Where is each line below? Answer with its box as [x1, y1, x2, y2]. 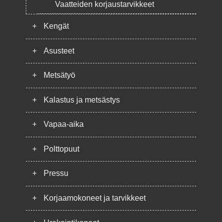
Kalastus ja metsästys [43, 95, 120, 104]
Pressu [43, 169, 68, 178]
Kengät [43, 22, 69, 31]
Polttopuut [43, 144, 79, 153]
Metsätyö [43, 71, 75, 80]
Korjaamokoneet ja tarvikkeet [43, 193, 146, 202]
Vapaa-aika [43, 120, 84, 129]
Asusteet [43, 46, 74, 55]
